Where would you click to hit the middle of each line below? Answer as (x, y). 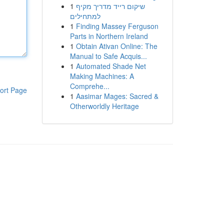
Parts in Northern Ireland (109, 36)
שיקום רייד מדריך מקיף (110, 6)
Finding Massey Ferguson (117, 26)
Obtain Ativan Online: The (116, 46)
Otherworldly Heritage (104, 106)
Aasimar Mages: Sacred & (117, 96)
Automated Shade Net (111, 66)
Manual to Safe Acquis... (108, 56)
